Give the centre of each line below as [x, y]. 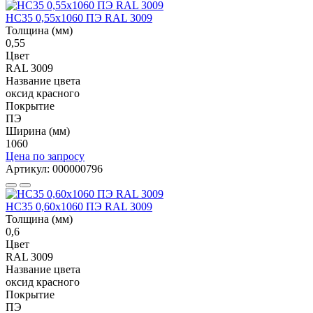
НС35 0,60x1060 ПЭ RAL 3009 [79, 206]
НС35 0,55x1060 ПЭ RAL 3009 [79, 17]
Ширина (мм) [38, 131]
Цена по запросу [45, 156]
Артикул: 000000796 [54, 168]
